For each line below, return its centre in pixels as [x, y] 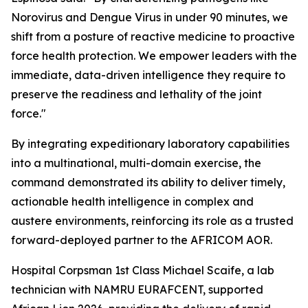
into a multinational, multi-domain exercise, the [136, 163]
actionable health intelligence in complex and [132, 201]
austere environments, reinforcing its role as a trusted [152, 221]
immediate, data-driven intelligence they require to [148, 75]
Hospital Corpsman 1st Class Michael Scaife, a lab [143, 270]
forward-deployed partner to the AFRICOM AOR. [142, 240]
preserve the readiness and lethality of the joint [136, 94]
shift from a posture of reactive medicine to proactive [153, 36]
